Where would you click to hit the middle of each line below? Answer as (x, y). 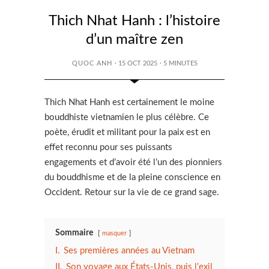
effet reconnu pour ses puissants (108, 147)
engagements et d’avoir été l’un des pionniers (133, 162)
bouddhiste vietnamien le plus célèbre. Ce (127, 117)
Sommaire (74, 233)
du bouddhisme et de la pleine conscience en (132, 177)
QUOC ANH (92, 63)
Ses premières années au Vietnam (129, 250)
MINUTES (183, 63)
